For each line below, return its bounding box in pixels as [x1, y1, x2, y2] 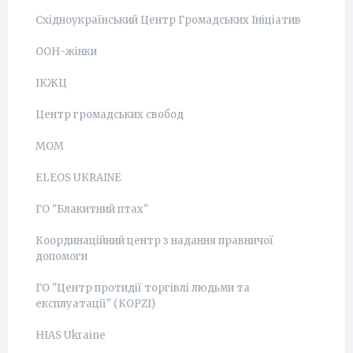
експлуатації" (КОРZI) [35, 297, 155, 310]
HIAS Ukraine [35, 329, 106, 342]
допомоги [35, 250, 87, 263]
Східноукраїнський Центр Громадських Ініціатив [35, 13, 301, 27]
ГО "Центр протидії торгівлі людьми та [35, 281, 250, 295]
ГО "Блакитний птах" [35, 203, 148, 216]
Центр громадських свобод [35, 108, 184, 121]
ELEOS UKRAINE [35, 171, 121, 184]
